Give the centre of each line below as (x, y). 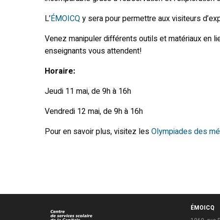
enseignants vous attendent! (93, 51)
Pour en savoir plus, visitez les (98, 132)
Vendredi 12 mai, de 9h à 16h (94, 112)
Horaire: (60, 71)
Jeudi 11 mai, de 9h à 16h (88, 92)
